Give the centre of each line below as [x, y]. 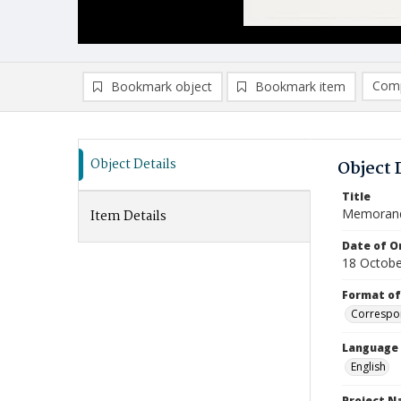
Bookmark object [162, 86]
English [368, 367]
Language [370, 348]
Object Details [133, 165]
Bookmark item [300, 86]
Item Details [128, 217]
